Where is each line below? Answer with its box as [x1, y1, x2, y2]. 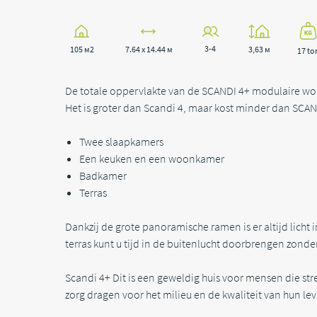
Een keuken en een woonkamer [79, 151, 224, 166]
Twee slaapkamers [79, 134, 163, 149]
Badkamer [79, 168, 127, 183]
